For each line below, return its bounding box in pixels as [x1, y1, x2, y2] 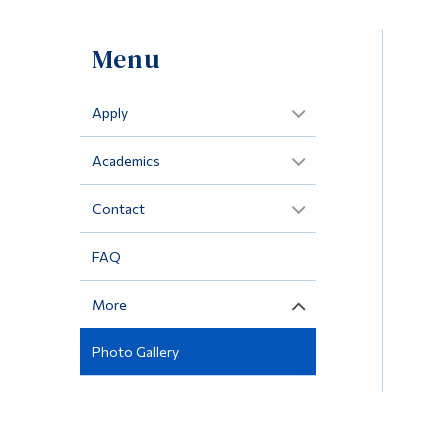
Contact [91, 199, 145, 217]
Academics [91, 151, 160, 169]
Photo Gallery [91, 342, 179, 360]
